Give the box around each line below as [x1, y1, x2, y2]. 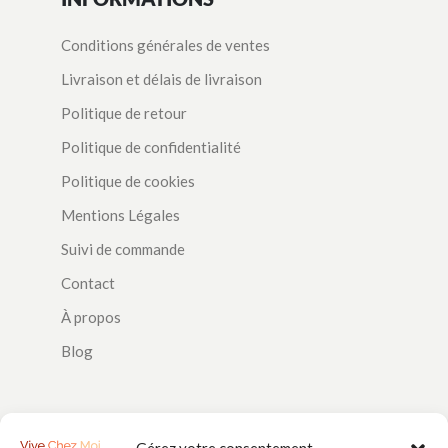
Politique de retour [61, 104, 188, 123]
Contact [61, 274, 116, 293]
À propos [61, 308, 122, 327]
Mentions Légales [61, 206, 181, 225]
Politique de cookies [61, 172, 196, 191]
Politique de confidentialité [61, 138, 242, 157]
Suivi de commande [61, 240, 186, 259]
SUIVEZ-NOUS [61, 418, 195, 443]
